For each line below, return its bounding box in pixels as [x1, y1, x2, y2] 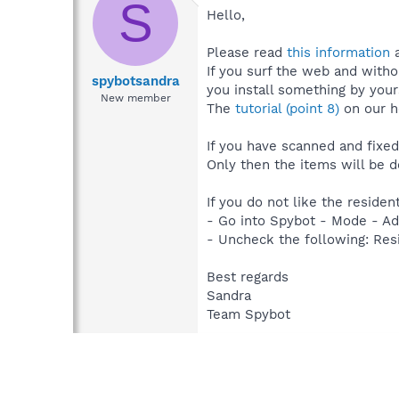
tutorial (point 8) [235, 100, 339, 117]
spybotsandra [91, 73, 180, 90]
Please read [207, 44, 287, 61]
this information [287, 44, 390, 61]
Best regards [207, 268, 289, 285]
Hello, [207, 6, 245, 23]
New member [100, 92, 171, 105]
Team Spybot [207, 305, 290, 322]
